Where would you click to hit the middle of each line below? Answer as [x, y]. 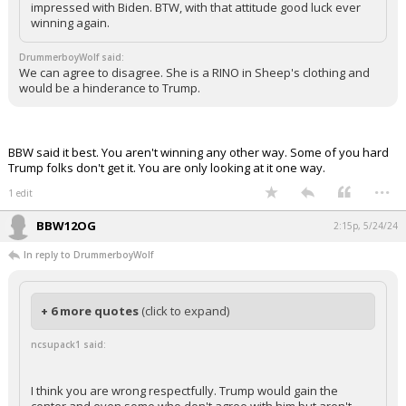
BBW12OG [66, 226]
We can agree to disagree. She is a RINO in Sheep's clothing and [194, 72]
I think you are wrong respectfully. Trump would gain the [184, 391]
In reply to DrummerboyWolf [88, 255]
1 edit [20, 193]
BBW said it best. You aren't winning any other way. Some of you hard [198, 152]
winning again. [70, 23]
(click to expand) [185, 311]
